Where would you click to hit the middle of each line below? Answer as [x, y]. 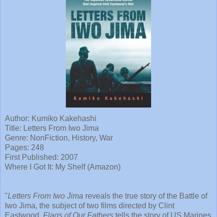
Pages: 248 [24, 147]
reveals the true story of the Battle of [145, 196]
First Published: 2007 [41, 157]
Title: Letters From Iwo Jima [52, 128]
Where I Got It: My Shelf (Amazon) [63, 167]
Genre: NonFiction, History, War [59, 138]
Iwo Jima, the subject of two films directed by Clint [90, 205]
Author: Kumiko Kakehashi [51, 118]
